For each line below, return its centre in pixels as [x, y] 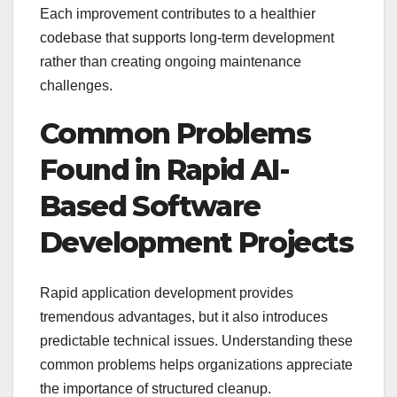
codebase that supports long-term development [187, 38]
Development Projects [196, 243]
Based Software [150, 206]
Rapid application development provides [167, 292]
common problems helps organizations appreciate [196, 364]
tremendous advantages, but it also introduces [184, 316]
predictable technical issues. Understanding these [196, 340]
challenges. [76, 86]
